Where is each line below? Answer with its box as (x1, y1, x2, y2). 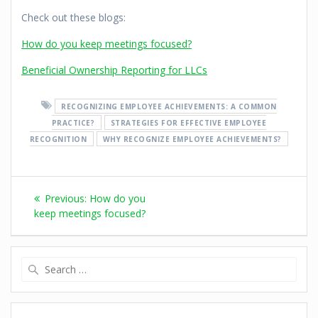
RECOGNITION (29, 133, 87, 144)
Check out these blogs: (21, 11, 126, 25)
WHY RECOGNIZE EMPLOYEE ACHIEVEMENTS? (102, 133, 282, 144)
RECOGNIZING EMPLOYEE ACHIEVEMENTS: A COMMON (61, 101, 277, 111)
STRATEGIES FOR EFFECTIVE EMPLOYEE (110, 117, 267, 128)
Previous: (45, 192, 87, 206)
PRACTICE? (51, 117, 95, 128)
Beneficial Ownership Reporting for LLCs (21, 63, 207, 77)
